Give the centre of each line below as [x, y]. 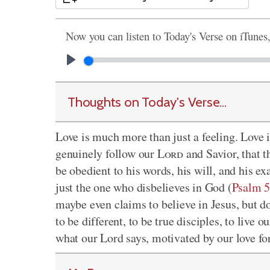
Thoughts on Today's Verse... [147, 102]
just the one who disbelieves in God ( [144, 187]
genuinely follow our [106, 153]
